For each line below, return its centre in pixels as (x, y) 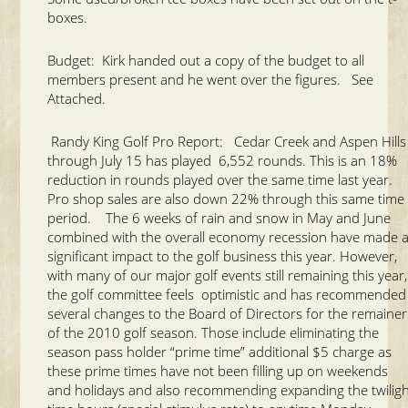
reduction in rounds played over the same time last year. (220, 179)
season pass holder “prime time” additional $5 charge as (220, 351)
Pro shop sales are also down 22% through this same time (226, 198)
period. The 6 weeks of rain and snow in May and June (219, 217)
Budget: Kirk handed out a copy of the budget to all (206, 60)
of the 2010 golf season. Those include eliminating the (214, 332)
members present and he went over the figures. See (211, 79)
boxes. (68, 17)
